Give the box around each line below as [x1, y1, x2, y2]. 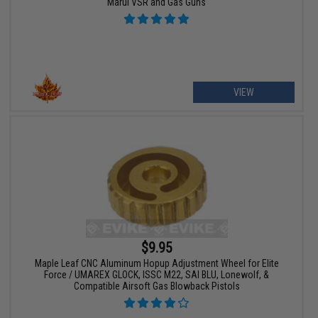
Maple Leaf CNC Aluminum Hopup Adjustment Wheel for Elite [34, 258, 279, 270]
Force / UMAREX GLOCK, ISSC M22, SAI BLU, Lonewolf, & [44, 269, 270, 281]
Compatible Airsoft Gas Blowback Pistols [73, 280, 240, 292]
